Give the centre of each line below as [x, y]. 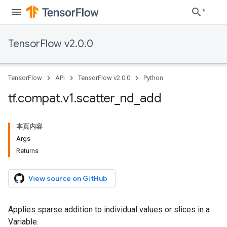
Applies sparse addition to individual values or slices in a [109, 210]
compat [39, 98]
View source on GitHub [68, 178]
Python [153, 78]
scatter [96, 98]
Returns [27, 151]
